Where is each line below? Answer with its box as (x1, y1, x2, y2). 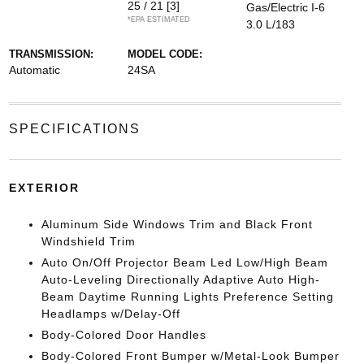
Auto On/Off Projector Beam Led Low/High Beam (41, 256, 328, 270)
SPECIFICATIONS (8, 122, 141, 136)
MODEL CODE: (127, 48, 202, 61)
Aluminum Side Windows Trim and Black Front (41, 218, 313, 232)
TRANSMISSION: (8, 48, 93, 61)
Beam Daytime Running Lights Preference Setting (41, 290, 334, 304)
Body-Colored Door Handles (41, 328, 206, 342)
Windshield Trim (41, 235, 136, 249)
